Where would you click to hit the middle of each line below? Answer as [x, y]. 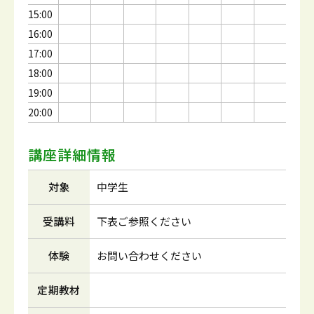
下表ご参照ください [144, 221]
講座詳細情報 [72, 155]
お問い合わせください [149, 255]
